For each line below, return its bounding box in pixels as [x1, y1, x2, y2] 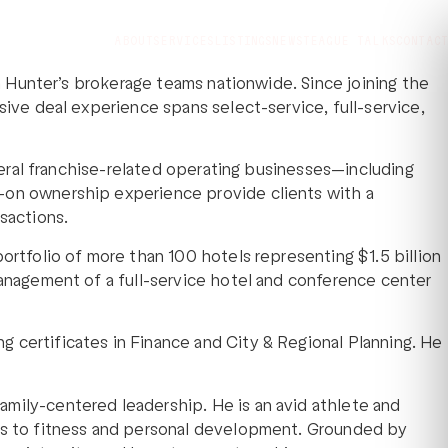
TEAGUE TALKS [302, 33, 396, 48]
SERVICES [152, 33, 215, 48]
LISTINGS [214, 33, 273, 48]
